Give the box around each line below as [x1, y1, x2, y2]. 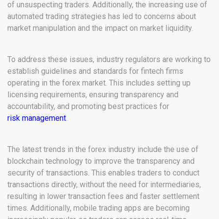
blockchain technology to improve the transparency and [7, 156, 195, 166]
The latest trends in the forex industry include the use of [7, 145, 198, 154]
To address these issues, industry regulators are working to [7, 55, 211, 65]
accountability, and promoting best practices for [7, 102, 169, 111]
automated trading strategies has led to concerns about [7, 12, 196, 22]
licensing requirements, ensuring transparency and [7, 90, 178, 100]
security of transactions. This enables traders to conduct [7, 168, 199, 178]
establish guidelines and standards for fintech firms [7, 66, 183, 76]
